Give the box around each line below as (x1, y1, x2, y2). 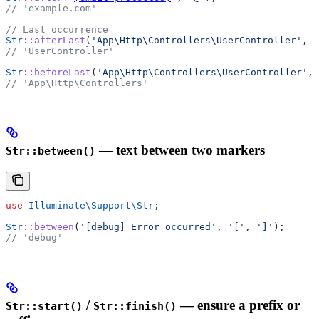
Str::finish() (93, 299, 177, 313)
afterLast (34, 34, 85, 46)
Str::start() (6, 299, 83, 313)
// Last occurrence (6, 23, 108, 35)
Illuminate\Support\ (23, 200, 137, 211)
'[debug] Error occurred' (80, 221, 216, 233)
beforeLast (34, 66, 91, 78)
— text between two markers (95, 142, 265, 158)
